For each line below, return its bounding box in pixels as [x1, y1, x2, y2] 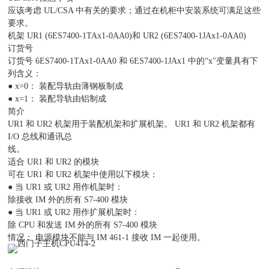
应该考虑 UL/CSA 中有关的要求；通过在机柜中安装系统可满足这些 [8, 6, 261, 15]
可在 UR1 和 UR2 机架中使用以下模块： [8, 170, 159, 179]
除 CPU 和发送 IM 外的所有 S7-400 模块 [8, 220, 158, 229]
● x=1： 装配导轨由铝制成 [8, 94, 107, 103]
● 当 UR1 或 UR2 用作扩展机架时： [8, 208, 141, 217]
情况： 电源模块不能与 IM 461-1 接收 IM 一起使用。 [8, 233, 206, 242]
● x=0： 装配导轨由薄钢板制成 [8, 82, 124, 91]
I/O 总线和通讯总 [8, 132, 73, 141]
